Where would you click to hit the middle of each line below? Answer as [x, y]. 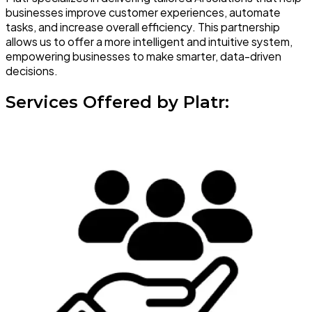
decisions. [32, 70]
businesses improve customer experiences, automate [143, 12]
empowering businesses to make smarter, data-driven [143, 56]
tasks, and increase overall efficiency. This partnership [143, 26]
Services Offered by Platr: [117, 102]
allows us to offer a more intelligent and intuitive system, [149, 41]
